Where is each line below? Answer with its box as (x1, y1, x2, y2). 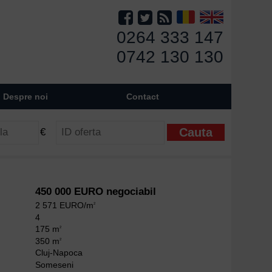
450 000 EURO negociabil (35, 186, 157, 198)
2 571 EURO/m (35, 200, 94, 211)
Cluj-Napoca (35, 248, 83, 258)
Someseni (35, 259, 74, 270)
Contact (126, 92, 160, 101)
